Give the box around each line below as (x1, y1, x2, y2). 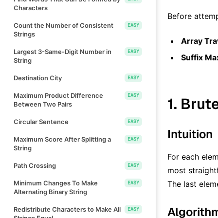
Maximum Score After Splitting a (14, 135, 111, 143)
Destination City (14, 73, 62, 82)
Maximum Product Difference (14, 91, 103, 99)
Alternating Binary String (14, 187, 87, 196)
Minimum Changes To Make (14, 179, 98, 187)
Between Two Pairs (14, 100, 72, 108)
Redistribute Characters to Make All (14, 205, 121, 213)
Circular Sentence (14, 117, 69, 126)
